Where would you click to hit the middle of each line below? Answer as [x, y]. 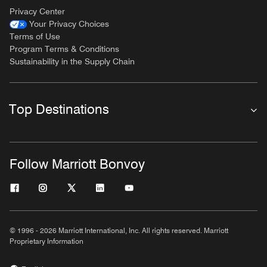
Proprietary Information [46, 241]
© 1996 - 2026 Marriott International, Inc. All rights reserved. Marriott [119, 230]
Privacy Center [37, 11]
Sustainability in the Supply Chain [72, 61]
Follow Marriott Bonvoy [77, 164]
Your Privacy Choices [69, 24]
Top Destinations [59, 109]
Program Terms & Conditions [64, 49]
